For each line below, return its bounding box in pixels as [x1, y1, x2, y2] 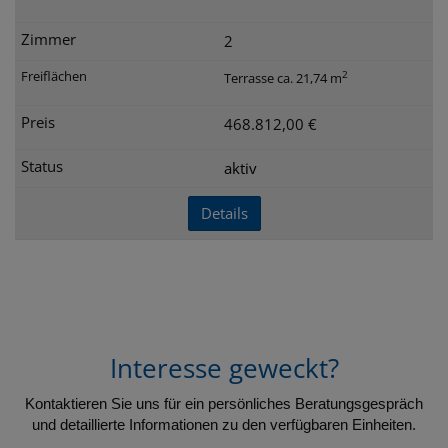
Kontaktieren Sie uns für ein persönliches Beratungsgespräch [25, 395, 423, 412]
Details [200, 203, 248, 223]
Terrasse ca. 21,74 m [224, 68, 342, 87]
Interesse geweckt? [109, 350, 339, 386]
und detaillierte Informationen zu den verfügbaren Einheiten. [32, 416, 416, 433]
